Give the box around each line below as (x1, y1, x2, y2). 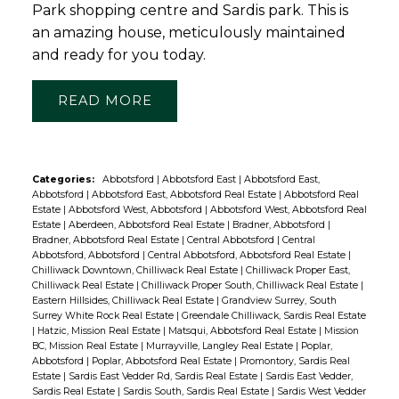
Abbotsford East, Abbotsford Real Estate (91, 188, 279, 200)
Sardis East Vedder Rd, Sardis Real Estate (68, 370, 260, 382)
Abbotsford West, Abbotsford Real (209, 203, 367, 216)
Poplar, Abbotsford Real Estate (91, 354, 234, 367)
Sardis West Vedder (276, 385, 366, 397)
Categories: (31, 173, 94, 185)
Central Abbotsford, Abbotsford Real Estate (147, 248, 348, 261)
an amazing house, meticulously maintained (31, 23, 346, 41)
